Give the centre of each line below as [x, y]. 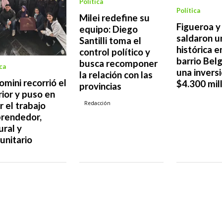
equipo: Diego [109, 29]
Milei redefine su [114, 18]
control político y [115, 52]
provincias [100, 86]
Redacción [98, 103]
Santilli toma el [110, 41]
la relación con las [116, 75]
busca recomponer [118, 64]
